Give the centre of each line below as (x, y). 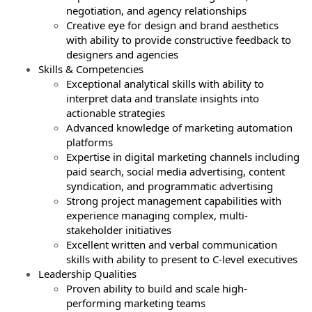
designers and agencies (124, 54)
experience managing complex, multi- (157, 215)
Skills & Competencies (92, 69)
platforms (91, 142)
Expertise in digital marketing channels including (183, 156)
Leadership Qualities (89, 273)
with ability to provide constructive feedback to (179, 39)
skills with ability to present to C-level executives (183, 259)
